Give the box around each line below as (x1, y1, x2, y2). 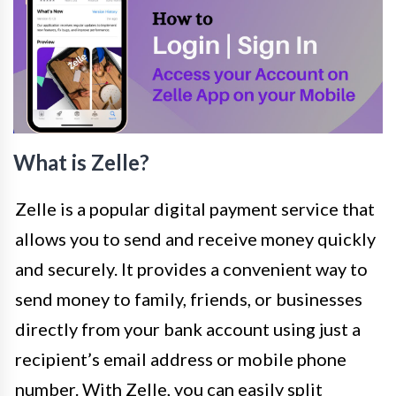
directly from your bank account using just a (15, 318, 361, 340)
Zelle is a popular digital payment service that (15, 198, 375, 220)
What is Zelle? (13, 149, 149, 176)
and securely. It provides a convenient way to (15, 258, 368, 280)
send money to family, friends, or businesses (15, 288, 362, 310)
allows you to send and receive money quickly (15, 228, 376, 250)
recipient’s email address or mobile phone (15, 348, 346, 370)
